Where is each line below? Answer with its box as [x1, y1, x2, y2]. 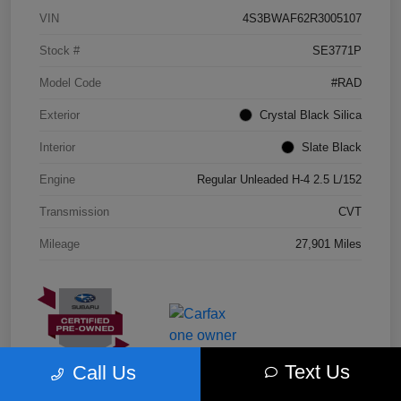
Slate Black [302, 141, 362, 155]
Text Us [285, 361, 350, 383]
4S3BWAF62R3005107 [243, 12, 362, 26]
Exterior [39, 108, 80, 123]
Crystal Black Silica [260, 108, 362, 123]
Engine [39, 173, 75, 187]
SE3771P [312, 44, 362, 58]
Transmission [39, 205, 109, 219]
